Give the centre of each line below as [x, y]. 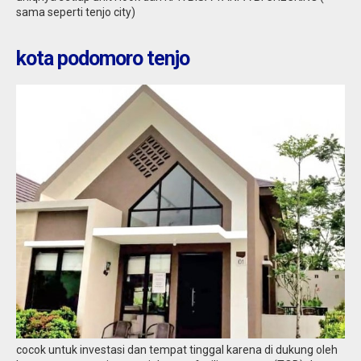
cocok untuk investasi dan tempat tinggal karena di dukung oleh [177, 350]
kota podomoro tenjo [103, 59]
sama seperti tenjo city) [76, 12]
